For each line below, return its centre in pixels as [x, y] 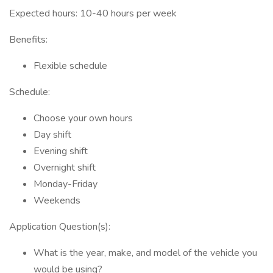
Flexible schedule [70, 66]
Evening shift [61, 151]
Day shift [52, 135]
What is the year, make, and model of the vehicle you [145, 253]
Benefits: [28, 40]
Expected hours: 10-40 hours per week [93, 13]
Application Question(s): [60, 227]
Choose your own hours [83, 118]
